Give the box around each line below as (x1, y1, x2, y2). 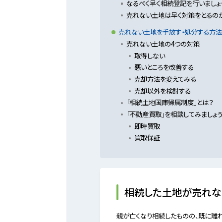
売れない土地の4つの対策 (126, 38, 200, 49)
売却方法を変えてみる (134, 73, 196, 84)
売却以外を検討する (134, 85, 191, 96)
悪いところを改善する (134, 62, 194, 72)
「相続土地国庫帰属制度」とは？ (126, 97, 213, 108)
